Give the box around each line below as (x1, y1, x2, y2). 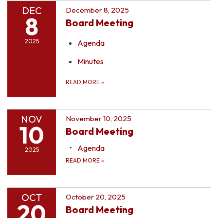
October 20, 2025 (66, 192, 126, 201)
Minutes (77, 56, 104, 66)
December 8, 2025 (66, 5, 129, 15)
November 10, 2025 (66, 113, 131, 123)
